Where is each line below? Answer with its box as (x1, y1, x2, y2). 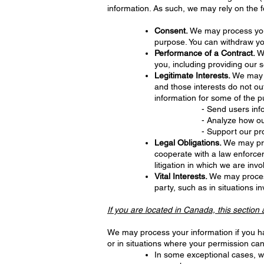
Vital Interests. (154, 171, 207, 181)
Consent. (154, 26, 188, 35)
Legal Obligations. (154, 138, 222, 147)
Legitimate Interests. (154, 71, 230, 80)
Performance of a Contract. (154, 48, 255, 58)
